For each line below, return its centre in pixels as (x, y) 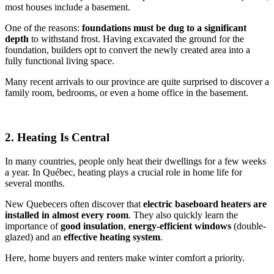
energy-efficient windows (180, 226)
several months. (35, 183)
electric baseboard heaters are (205, 204)
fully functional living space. (60, 61)
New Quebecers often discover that (74, 204)
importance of (33, 226)
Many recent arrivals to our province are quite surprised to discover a (137, 82)
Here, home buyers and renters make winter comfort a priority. (125, 257)
